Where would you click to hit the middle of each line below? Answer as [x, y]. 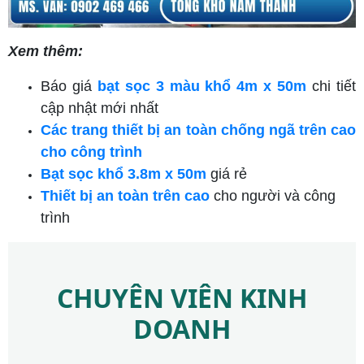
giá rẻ [227, 173]
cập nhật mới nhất [100, 108]
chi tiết [331, 86]
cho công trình [91, 152]
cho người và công [273, 195]
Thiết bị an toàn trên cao [125, 195]
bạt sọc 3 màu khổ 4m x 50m [202, 86]
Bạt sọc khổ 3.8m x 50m [123, 173]
